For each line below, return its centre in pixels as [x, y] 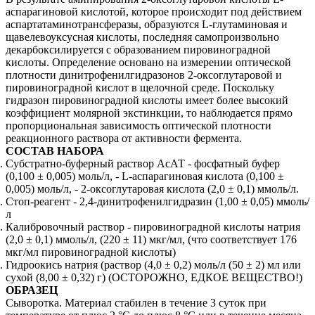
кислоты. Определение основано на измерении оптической [148, 62]
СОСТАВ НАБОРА [55, 150]
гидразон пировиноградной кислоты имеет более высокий [147, 100]
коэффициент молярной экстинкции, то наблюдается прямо [149, 112]
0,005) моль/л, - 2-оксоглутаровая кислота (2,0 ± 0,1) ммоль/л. [152, 188]
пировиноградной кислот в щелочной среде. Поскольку [140, 87]
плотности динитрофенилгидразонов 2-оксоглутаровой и [144, 75]
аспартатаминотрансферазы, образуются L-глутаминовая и [147, 24]
